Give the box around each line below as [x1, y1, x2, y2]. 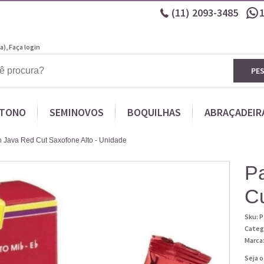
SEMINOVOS [49, 105, 104, 119]
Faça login [9, 42, 40, 51]
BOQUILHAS [127, 105, 181, 119]
